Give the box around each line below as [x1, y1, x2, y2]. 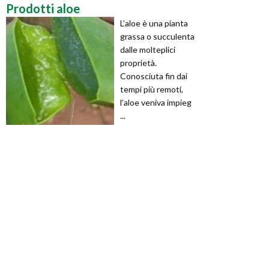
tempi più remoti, [120, 83, 183, 94]
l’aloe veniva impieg [120, 97, 192, 107]
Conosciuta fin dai [120, 70, 187, 81]
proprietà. [120, 57, 157, 68]
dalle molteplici [120, 44, 175, 55]
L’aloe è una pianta [120, 17, 188, 28]
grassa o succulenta [120, 31, 195, 41]
